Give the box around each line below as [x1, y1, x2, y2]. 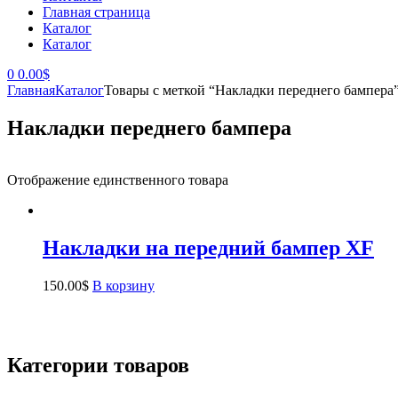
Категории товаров [7, 354, 189, 378]
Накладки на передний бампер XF [43, 235, 374, 259]
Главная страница [43, 4, 150, 20]
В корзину [92, 277, 155, 293]
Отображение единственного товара [7, 171, 228, 187]
